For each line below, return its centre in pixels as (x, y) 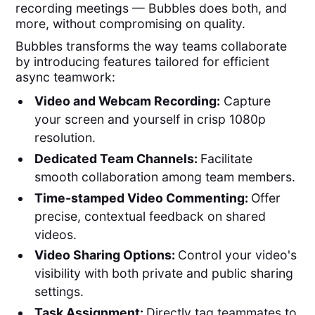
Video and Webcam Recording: (127, 101)
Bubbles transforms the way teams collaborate (152, 46)
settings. (59, 292)
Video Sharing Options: (106, 255)
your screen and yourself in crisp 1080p (150, 120)
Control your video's (237, 255)
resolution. (65, 138)
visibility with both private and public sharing (163, 274)
